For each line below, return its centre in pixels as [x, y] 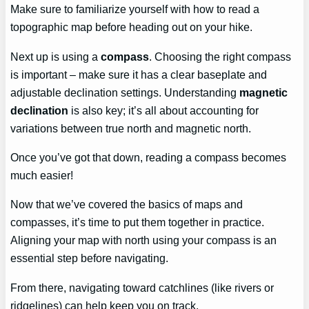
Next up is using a [56, 56]
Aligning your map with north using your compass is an [144, 240]
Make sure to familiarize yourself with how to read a [135, 9]
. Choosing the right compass [220, 56]
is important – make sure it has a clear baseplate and [139, 74]
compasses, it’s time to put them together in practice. [138, 222]
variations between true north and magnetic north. [131, 128]
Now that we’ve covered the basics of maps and [127, 205]
